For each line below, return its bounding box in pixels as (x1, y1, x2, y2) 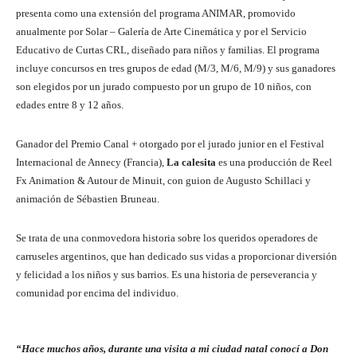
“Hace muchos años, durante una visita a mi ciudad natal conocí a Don (16, 342, 328, 355)
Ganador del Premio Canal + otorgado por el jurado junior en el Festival (16, 137, 324, 150)
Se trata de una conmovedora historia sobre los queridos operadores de (16, 231, 318, 244)
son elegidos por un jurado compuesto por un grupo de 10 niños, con (16, 80, 312, 92)
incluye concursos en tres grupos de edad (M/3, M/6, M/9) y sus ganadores (16, 61, 335, 74)
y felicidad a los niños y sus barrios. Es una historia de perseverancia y (16, 268, 317, 280)
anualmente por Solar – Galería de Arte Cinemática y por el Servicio (16, 25, 307, 37)
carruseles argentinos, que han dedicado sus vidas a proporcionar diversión (16, 249, 337, 262)
